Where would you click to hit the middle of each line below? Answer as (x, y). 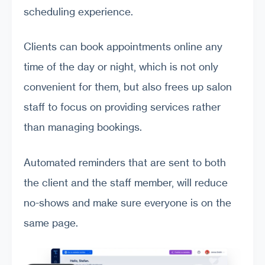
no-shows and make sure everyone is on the (127, 202)
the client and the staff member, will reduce (126, 182)
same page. (51, 222)
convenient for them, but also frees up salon (128, 87)
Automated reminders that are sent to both (125, 162)
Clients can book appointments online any (123, 47)
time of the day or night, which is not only (121, 67)
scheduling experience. (78, 11)
